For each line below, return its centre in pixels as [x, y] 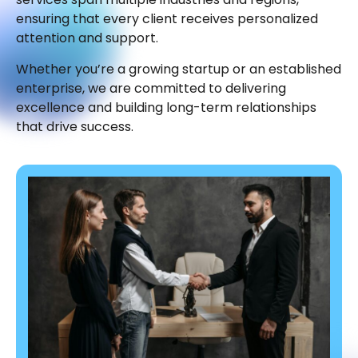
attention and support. [87, 38]
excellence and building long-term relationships [166, 107]
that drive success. [75, 126]
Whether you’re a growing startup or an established [179, 69]
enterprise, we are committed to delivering [151, 88]
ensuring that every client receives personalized [167, 19]
